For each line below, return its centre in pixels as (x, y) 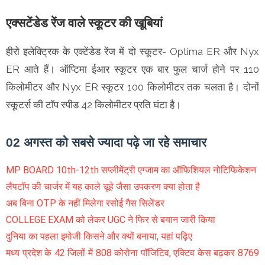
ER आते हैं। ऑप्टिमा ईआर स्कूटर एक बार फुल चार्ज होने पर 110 (132, 70)
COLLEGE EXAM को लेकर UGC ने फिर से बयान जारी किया (111, 220)
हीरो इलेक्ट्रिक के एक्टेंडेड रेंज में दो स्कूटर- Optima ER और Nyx (132, 52)
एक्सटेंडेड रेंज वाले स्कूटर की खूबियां (84, 23)
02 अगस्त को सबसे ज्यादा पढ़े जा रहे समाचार (106, 143)
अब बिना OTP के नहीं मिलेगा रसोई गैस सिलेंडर (85, 203)
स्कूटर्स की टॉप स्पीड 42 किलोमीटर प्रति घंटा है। (93, 105)
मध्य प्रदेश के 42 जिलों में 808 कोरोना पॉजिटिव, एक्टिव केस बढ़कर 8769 (132, 253)
